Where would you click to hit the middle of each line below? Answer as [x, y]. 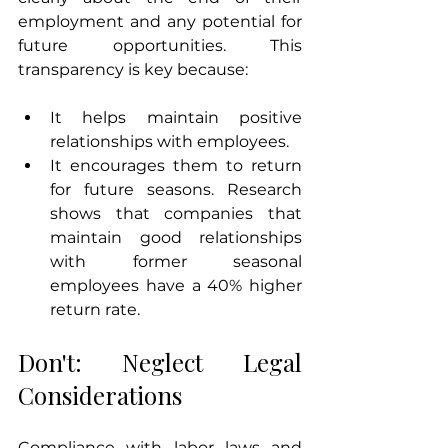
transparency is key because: [133, 70]
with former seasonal [176, 262]
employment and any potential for [160, 22]
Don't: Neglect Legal [160, 362]
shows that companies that [176, 214]
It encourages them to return [176, 166]
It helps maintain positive [176, 118]
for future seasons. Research [176, 190]
